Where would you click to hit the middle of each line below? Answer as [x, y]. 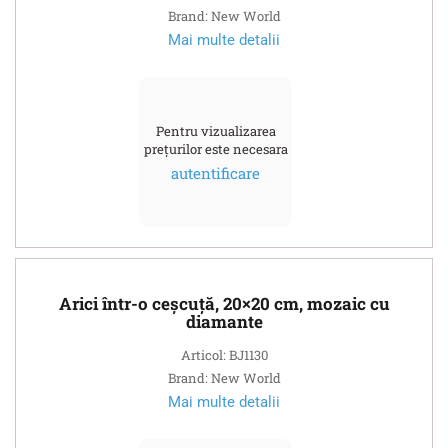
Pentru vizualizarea [215, 130]
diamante [224, 321]
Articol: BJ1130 [224, 354]
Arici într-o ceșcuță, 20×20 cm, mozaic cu [224, 303]
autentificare [215, 172]
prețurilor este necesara [215, 148]
